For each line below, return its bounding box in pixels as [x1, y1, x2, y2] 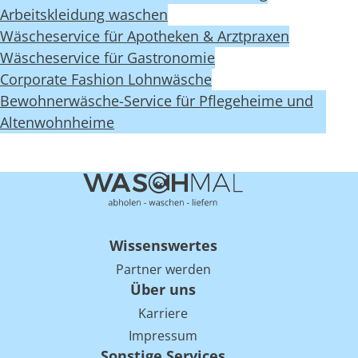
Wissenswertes [109, 235, 217, 255]
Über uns [130, 279, 196, 299]
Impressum [129, 326, 197, 344]
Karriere [138, 304, 188, 322]
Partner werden [115, 260, 211, 278]
